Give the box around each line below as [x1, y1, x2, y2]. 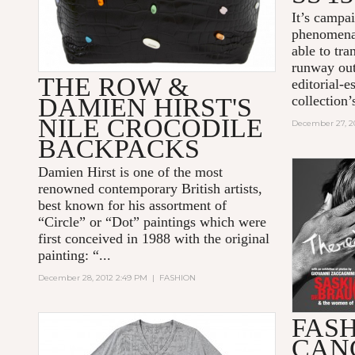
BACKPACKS [38, 134, 200, 164]
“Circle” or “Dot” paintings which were [38, 214, 267, 231]
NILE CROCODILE [38, 113, 264, 143]
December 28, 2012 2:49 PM [38, 273, 148, 284]
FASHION [159, 273, 197, 284]
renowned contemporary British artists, [38, 181, 263, 197]
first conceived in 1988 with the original [38, 231, 270, 247]
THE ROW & [38, 72, 189, 102]
